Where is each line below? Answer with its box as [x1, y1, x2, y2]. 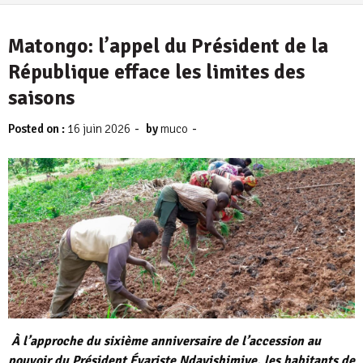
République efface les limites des [8, 59, 305, 84]
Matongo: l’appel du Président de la [8, 33, 328, 58]
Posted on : [8, 122, 67, 136]
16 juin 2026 [67, 122, 130, 136]
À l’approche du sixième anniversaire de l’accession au [8, 333, 321, 350]
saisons [8, 85, 75, 110]
